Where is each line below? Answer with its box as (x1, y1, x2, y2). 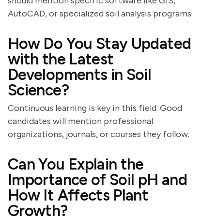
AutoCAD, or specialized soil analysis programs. (8, 8, 193, 19)
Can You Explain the (8, 155, 144, 173)
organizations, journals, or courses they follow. (8, 129, 189, 139)
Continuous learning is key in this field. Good (8, 103, 182, 113)
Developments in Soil (8, 65, 152, 84)
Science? (8, 81, 69, 99)
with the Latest (8, 50, 114, 68)
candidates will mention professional (8, 116, 153, 126)
